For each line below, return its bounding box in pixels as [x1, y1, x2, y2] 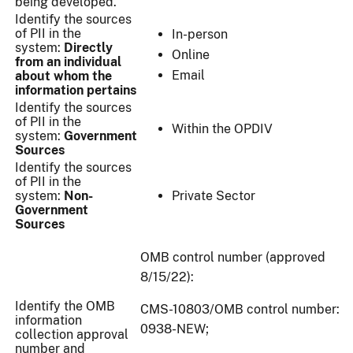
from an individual [15, 54, 121, 70]
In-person [172, 27, 228, 43]
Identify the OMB [15, 299, 115, 314]
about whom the [15, 69, 112, 84]
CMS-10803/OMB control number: [140, 302, 340, 318]
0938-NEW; [140, 321, 209, 337]
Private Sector [172, 188, 255, 204]
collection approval [15, 327, 128, 343]
